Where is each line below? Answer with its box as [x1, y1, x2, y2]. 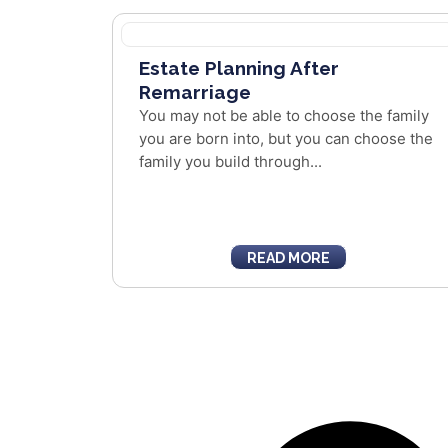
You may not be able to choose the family [139, 106, 429, 125]
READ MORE [247, 250, 331, 266]
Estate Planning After [139, 57, 339, 79]
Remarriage [139, 81, 251, 103]
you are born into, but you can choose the [139, 129, 433, 148]
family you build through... [139, 152, 322, 171]
